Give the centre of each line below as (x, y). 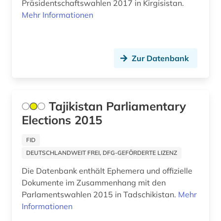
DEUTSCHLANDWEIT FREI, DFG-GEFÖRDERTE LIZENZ (102, 153)
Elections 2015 (62, 120)
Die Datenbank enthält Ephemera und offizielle (107, 171)
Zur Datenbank (160, 58)
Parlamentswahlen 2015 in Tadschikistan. (100, 195)
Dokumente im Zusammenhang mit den (94, 183)
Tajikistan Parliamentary (117, 106)
